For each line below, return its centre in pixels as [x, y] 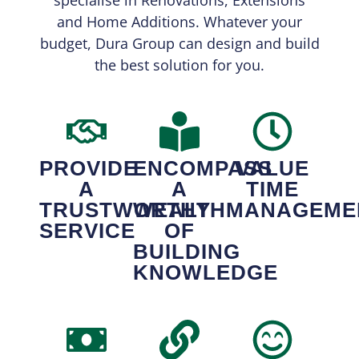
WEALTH [179, 210]
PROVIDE [89, 169]
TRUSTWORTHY [125, 210]
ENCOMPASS [202, 169]
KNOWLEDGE [205, 273]
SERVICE [88, 231]
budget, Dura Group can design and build [179, 43]
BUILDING [186, 252]
